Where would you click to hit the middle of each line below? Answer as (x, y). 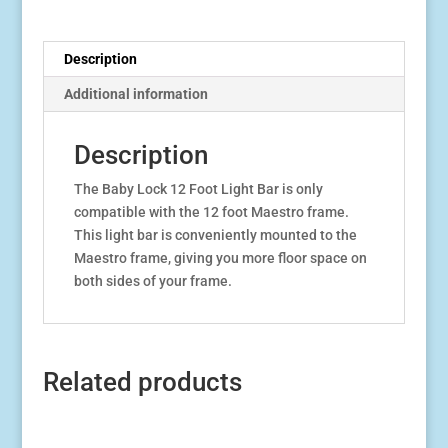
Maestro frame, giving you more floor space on (220, 258)
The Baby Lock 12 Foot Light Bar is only (198, 189)
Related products (142, 382)
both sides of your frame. (152, 281)
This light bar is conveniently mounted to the (215, 235)
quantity (68, 30)
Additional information (135, 94)
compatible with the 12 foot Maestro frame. (211, 212)
